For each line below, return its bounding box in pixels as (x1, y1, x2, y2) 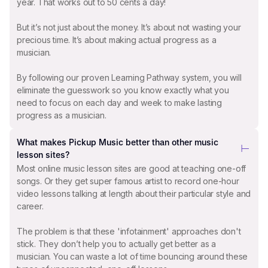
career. (17, 200, 44, 211)
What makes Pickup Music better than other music (17, 137, 218, 148)
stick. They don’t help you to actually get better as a (17, 238, 217, 249)
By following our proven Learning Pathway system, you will (17, 72, 242, 83)
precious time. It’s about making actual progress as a (17, 35, 217, 45)
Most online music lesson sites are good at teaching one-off (17, 163, 246, 173)
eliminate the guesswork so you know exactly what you (17, 85, 229, 96)
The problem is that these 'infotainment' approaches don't (17, 226, 241, 236)
